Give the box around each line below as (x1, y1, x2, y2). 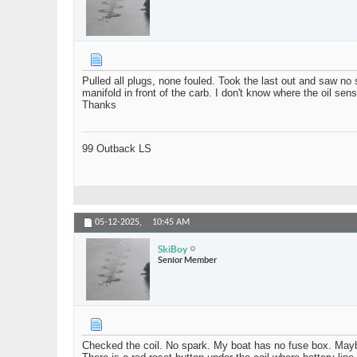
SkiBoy (158, 243, 187, 254)
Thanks (82, 99, 116, 112)
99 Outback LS (82, 143, 151, 155)
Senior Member (158, 254, 217, 265)
